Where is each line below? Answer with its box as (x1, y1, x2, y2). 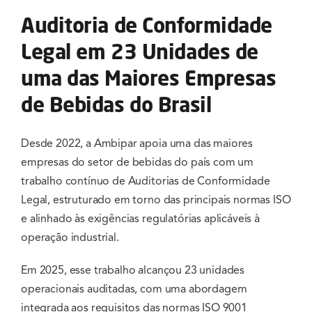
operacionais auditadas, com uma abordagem (21, 282, 247, 297)
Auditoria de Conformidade (21, 12, 273, 38)
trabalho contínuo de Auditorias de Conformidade (21, 174, 270, 189)
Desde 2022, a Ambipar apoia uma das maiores (21, 136, 253, 151)
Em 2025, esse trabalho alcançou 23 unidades (21, 263, 245, 278)
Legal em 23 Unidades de (21, 38, 258, 65)
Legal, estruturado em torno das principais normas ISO (21, 193, 291, 208)
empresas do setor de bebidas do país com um (21, 155, 254, 170)
